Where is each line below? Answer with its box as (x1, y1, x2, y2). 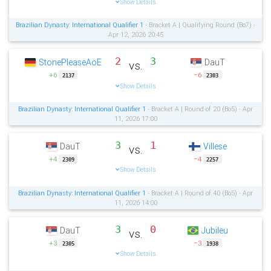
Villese (203, 140, 227, 152)
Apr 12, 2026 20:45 (108, 30, 163, 39)
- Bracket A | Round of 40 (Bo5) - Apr (146, 188, 253, 197)
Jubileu (201, 224, 229, 236)
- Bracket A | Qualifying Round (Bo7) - (143, 20, 255, 29)
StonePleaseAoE (39, 56, 102, 68)
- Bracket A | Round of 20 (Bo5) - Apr (146, 104, 253, 113)
